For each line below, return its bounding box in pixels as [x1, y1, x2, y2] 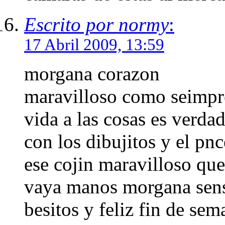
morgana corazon [24, 62, 160, 84]
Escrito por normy [24, 13, 169, 35]
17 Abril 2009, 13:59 [24, 35, 164, 54]
